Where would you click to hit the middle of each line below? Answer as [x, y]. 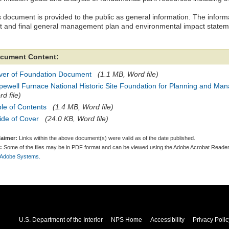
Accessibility [167, 220]
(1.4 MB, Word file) [83, 107]
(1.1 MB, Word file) [128, 74]
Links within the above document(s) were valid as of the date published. [106, 138]
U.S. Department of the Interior [61, 220]
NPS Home [126, 220]
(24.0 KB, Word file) [77, 119]
